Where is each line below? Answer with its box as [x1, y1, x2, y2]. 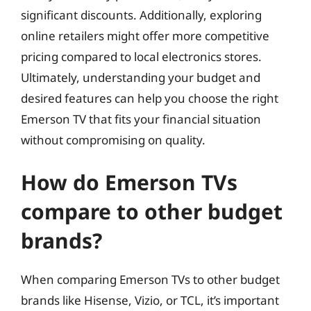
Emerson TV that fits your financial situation [21, 110, 261, 127]
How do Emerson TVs [21, 168, 237, 196]
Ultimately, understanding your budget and [21, 69, 260, 85]
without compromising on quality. [21, 131, 205, 148]
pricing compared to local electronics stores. [21, 48, 262, 65]
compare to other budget [21, 197, 283, 226]
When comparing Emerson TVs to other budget [21, 271, 280, 287]
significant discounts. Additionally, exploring [21, 6, 262, 23]
